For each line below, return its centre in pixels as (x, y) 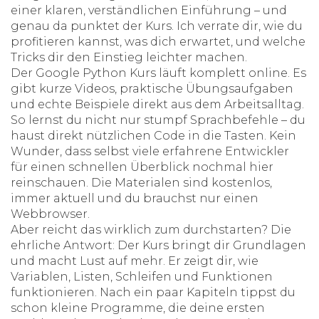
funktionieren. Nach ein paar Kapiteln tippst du (153, 292)
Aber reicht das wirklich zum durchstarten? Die (151, 230)
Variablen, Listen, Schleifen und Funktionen (142, 277)
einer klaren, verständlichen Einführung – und (149, 10)
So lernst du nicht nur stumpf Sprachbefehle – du (158, 120)
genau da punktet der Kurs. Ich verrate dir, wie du (157, 26)
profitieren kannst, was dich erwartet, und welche (158, 42)
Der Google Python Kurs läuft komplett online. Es (158, 73)
